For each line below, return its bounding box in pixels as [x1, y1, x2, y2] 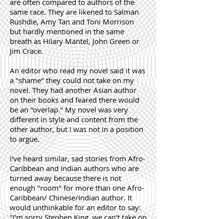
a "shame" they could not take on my [10, 75, 134, 85]
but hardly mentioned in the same [10, 26, 124, 36]
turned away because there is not [10, 173, 121, 183]
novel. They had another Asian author [10, 85, 136, 95]
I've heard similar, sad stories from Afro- [10, 153, 145, 163]
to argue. [10, 134, 40, 144]
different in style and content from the [10, 114, 138, 124]
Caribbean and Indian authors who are [10, 163, 139, 173]
